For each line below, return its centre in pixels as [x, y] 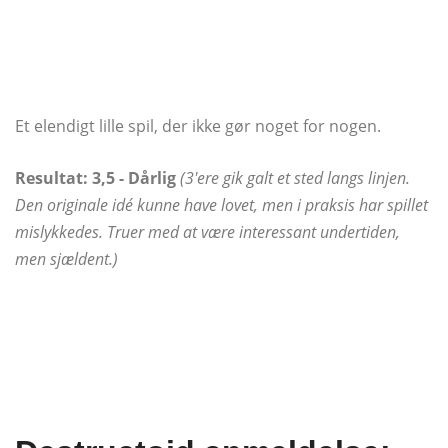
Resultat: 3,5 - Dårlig [95, 178]
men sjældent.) [66, 259]
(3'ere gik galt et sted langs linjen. [295, 178]
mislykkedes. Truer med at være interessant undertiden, [207, 232]
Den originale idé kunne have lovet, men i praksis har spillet [221, 205]
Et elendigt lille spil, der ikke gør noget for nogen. [198, 126]
